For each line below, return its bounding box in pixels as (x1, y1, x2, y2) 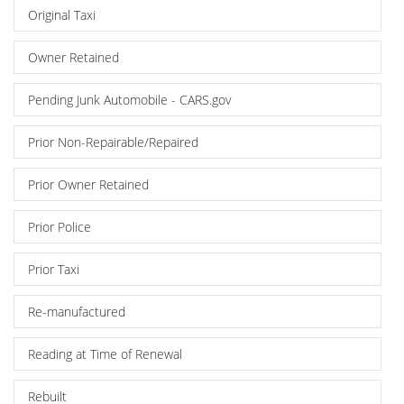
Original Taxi (28, 5, 96, 23)
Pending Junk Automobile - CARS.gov (28, 90, 231, 108)
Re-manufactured (28, 302, 125, 320)
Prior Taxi (28, 260, 79, 278)
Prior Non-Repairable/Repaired (28, 133, 198, 151)
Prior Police (28, 217, 91, 235)
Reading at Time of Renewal (28, 344, 182, 363)
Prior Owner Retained (28, 175, 149, 193)
